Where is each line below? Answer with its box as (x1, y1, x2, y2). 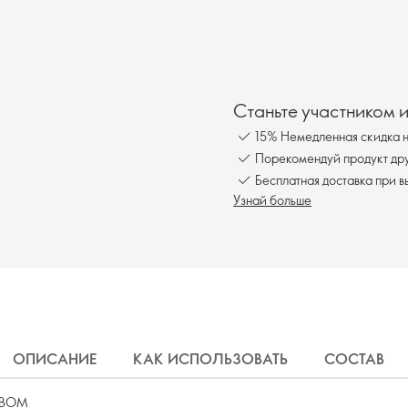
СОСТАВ (324, 349, 384, 369)
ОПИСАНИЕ (13, 349, 97, 369)
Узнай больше (233, 191, 311, 209)
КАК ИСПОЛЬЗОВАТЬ (133, 349, 288, 369)
